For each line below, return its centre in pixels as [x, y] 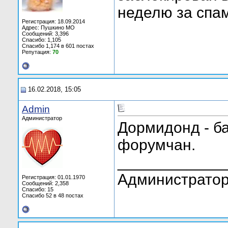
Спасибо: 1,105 [41, 40]
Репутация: [37, 52]
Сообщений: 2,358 [45, 183]
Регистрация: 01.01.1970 [53, 177]
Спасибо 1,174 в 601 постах [58, 46]
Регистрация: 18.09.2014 [53, 21]
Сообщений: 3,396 [45, 34]
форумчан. [156, 145]
